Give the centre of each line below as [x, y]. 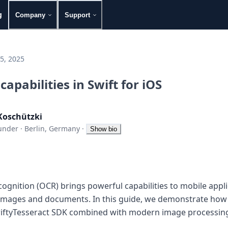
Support [77, 15]
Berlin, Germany [52, 128]
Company [30, 15]
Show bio [104, 129]
